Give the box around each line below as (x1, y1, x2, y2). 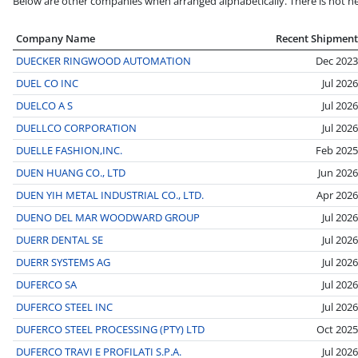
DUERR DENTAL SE (16, 232, 103, 247)
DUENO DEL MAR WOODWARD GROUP (16, 209, 200, 225)
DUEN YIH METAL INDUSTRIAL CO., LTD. (16, 187, 204, 202)
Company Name (16, 30, 95, 46)
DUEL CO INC (16, 75, 78, 90)
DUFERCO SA (16, 276, 77, 292)
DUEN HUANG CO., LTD (16, 165, 125, 180)
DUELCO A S (16, 97, 73, 113)
